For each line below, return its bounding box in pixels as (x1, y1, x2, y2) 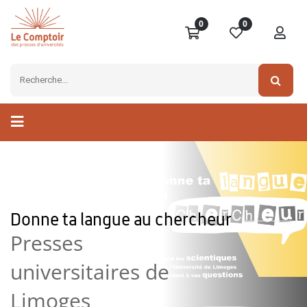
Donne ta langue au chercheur (10, 209, 235, 230)
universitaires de (10, 258, 169, 286)
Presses (10, 229, 83, 258)
